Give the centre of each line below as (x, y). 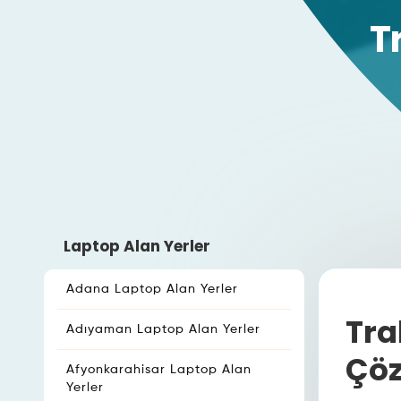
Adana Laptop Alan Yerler (152, 289)
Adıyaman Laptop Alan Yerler (163, 329)
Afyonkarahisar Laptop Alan (159, 370)
